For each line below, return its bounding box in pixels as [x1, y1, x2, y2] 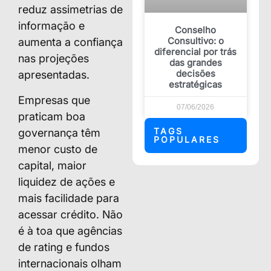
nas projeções [18, 52, 89, 65]
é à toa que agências [18, 224, 122, 237]
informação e [18, 19, 85, 33]
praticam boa [18, 109, 85, 123]
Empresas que [18, 93, 90, 106]
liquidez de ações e [18, 175, 115, 188]
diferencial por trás [154, 46, 237, 58]
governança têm [18, 126, 100, 139]
